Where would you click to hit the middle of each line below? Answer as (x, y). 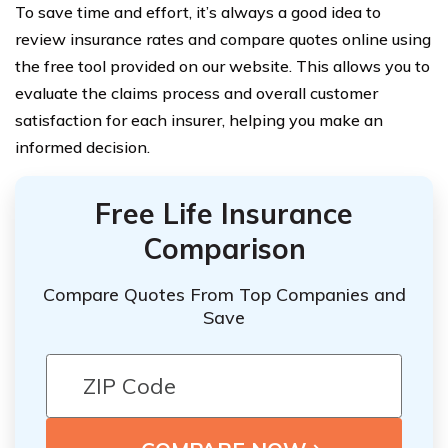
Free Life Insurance (224, 213)
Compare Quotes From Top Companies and (224, 295)
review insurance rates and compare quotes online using (223, 38)
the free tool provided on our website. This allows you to (222, 65)
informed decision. (82, 146)
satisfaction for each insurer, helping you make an (199, 119)
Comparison (224, 248)
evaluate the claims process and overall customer (196, 92)
